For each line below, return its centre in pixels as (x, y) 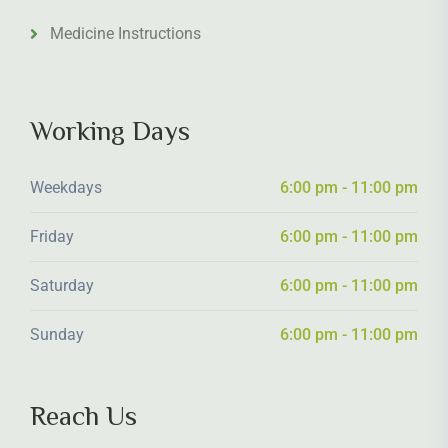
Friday (52, 237)
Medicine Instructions (125, 34)
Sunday (57, 335)
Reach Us (83, 416)
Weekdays (66, 188)
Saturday (62, 286)
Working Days (110, 131)
